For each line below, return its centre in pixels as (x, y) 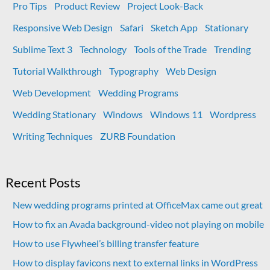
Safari (131, 27)
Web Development (52, 92)
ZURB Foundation (137, 136)
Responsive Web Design (62, 27)
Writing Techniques (52, 136)
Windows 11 (176, 114)
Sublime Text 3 (42, 49)
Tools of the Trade (170, 49)
